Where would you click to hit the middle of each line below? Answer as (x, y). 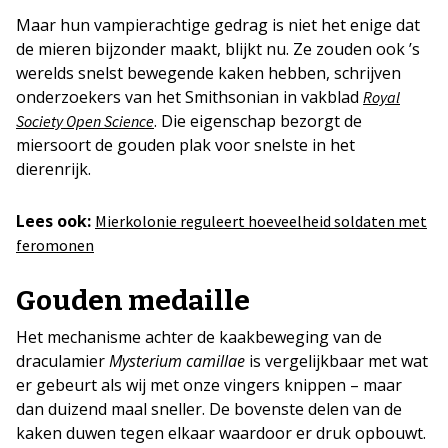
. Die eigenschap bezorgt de (258, 121)
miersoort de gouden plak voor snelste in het (185, 145)
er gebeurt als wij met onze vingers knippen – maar (209, 385)
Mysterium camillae (177, 361)
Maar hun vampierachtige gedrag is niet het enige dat (218, 25)
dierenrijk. (53, 169)
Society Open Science (85, 121)
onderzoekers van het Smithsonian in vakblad (189, 97)
